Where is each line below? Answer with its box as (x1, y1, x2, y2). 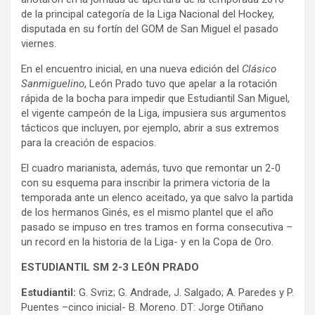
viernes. (21, 37, 56, 50)
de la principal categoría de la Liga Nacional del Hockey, (21, 7, 274, 20)
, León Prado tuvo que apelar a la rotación (84, 77, 277, 90)
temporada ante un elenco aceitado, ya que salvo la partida (21, 191, 293, 204)
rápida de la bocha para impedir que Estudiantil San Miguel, (21, 91, 290, 105)
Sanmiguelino (21, 77, 84, 90)
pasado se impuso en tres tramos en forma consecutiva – (21, 220, 292, 233)
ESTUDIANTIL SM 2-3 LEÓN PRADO (21, 260, 199, 274)
